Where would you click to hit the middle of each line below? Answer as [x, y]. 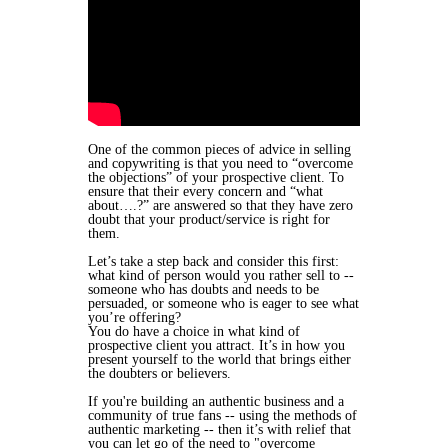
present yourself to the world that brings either [219, 359]
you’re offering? [134, 317]
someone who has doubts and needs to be [203, 289]
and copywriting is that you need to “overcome [220, 163]
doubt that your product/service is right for [209, 219]
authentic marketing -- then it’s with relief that [219, 429]
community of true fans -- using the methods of [222, 415]
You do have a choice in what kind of [194, 331]
